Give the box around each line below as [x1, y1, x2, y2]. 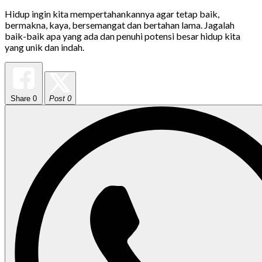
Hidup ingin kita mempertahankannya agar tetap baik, [5, 8, 219, 19]
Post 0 [49, 94, 71, 103]
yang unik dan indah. [5, 41, 84, 53]
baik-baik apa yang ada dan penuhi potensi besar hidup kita [5, 30, 240, 42]
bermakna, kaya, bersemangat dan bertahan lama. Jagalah [5, 19, 235, 30]
